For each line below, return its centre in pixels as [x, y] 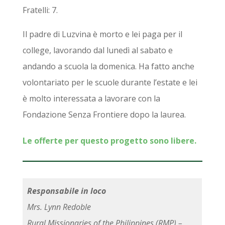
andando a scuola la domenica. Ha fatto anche [108, 66]
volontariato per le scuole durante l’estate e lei [110, 82]
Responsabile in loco [66, 191]
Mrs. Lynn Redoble [59, 207]
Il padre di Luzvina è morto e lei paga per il [102, 34]
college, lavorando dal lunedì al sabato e [97, 50]
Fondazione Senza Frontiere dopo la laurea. [104, 114]
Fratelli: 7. [40, 10]
